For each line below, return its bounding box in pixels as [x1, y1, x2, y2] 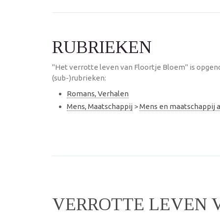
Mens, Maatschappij [67, 102, 133, 110]
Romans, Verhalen [67, 89, 129, 98]
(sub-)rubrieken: [52, 74, 106, 82]
